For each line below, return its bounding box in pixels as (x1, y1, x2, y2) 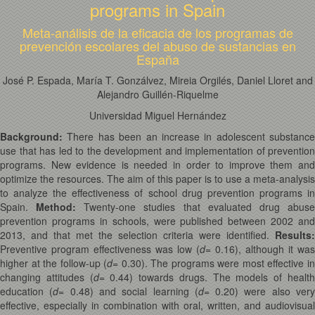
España (136, 50, 179, 68)
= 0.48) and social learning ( (58, 284, 198, 298)
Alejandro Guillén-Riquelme (96, 87, 219, 101)
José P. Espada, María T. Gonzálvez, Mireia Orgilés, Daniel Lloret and (2, 73, 313, 87)
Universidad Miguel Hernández (89, 108, 226, 122)
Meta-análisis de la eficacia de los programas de (22, 23, 293, 41)
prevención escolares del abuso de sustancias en (19, 37, 296, 55)
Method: (36, 200, 77, 214)
